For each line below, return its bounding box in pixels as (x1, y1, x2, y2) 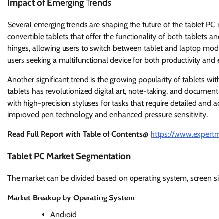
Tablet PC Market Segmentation (7, 150, 131, 162)
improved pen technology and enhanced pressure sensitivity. (7, 110, 208, 120)
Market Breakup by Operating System (7, 193, 135, 202)
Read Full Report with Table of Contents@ (7, 130, 151, 139)
